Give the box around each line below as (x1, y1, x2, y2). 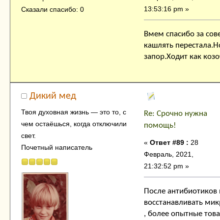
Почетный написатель (21, 143, 92, 152)
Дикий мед (29, 91, 77, 102)
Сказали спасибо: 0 (21, 5, 84, 13)
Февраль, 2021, (144, 150, 193, 159)
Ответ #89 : (150, 138, 189, 147)
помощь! (144, 121, 176, 130)
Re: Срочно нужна (144, 110, 207, 118)
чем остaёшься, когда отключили (21, 120, 127, 128)
